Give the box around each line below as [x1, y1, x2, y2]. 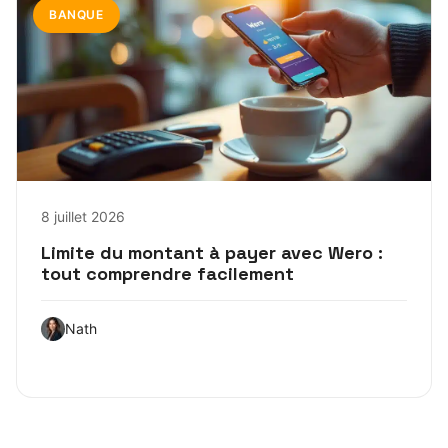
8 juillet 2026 [41, 207, 125, 225]
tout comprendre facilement [41, 261, 294, 285]
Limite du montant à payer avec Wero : [41, 240, 383, 264]
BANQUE [49, 6, 104, 22]
